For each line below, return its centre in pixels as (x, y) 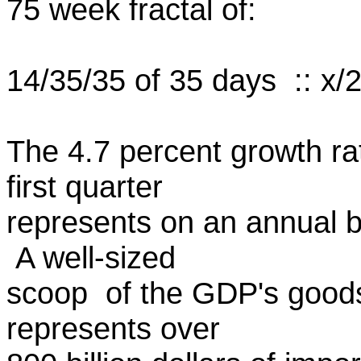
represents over (113, 328)
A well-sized (91, 257)
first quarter (85, 187)
